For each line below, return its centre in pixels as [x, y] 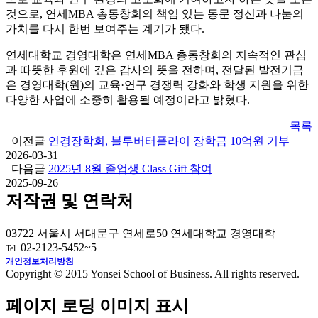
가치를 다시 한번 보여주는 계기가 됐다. [105, 29]
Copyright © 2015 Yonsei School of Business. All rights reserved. [153, 274]
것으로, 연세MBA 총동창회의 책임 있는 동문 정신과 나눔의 [155, 14]
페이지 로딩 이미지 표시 [97, 306]
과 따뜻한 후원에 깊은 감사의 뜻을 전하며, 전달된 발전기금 [155, 70]
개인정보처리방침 [40, 262]
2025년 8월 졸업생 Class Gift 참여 [130, 169]
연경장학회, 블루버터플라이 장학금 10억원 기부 [169, 141]
